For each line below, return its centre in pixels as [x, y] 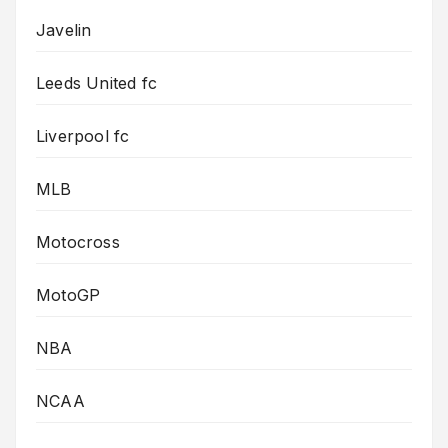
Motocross [78, 241]
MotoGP [68, 294]
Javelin [64, 29]
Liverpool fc [83, 135]
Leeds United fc [96, 82]
